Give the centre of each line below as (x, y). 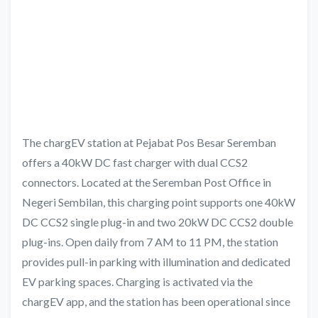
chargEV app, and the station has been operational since (156, 302)
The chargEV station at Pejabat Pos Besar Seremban (149, 143)
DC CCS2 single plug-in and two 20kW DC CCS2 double (158, 222)
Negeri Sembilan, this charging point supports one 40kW (159, 202)
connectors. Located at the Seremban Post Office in (147, 182)
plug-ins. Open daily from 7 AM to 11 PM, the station (150, 242)
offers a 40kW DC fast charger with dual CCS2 (135, 163)
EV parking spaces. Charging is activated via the (137, 282)
